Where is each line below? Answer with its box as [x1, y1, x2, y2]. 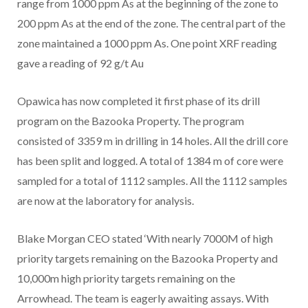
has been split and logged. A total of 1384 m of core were [17, 153, 283, 167]
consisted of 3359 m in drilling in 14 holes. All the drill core [17, 133, 288, 147]
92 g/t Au [100, 56, 144, 69]
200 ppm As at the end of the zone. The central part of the [17, 16, 285, 30]
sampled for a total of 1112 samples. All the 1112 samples [17, 173, 287, 187]
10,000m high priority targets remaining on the [17, 271, 235, 285]
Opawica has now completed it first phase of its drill [17, 93, 260, 107]
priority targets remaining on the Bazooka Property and [17, 251, 278, 265]
